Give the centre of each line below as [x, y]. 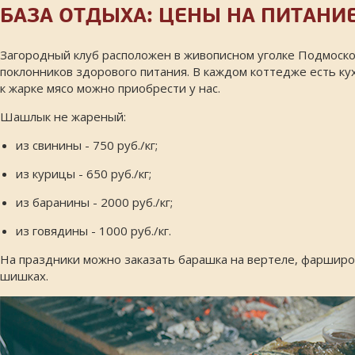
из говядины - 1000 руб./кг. [94, 231]
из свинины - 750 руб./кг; [87, 145]
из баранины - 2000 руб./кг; [94, 202]
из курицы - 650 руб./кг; [84, 174]
